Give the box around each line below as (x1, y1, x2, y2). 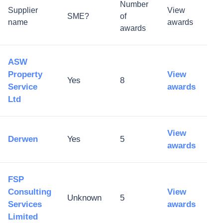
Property (8, 69, 42, 79)
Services (8, 199, 42, 209)
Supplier (8, 5, 38, 14)
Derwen (8, 134, 38, 144)
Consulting (8, 187, 51, 197)
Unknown (67, 193, 102, 203)
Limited (8, 212, 38, 222)
